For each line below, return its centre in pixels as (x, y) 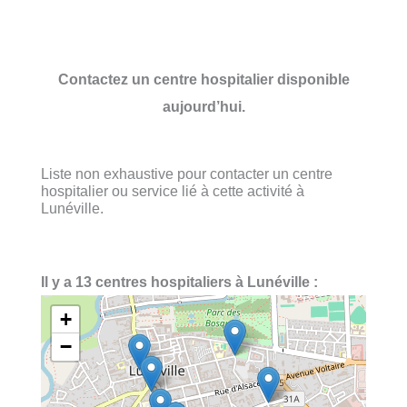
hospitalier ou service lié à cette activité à (173, 190)
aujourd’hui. (203, 106)
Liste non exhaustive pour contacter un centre (187, 173)
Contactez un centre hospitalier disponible (203, 79)
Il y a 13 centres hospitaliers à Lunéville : (179, 282)
